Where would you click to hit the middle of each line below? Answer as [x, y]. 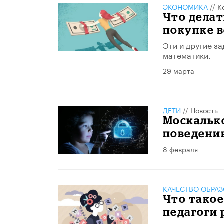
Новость [204, 110]
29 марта [178, 70]
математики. [187, 54]
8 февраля [180, 149]
